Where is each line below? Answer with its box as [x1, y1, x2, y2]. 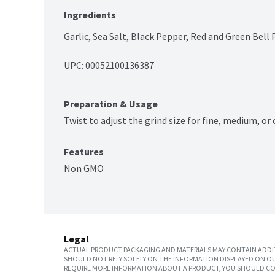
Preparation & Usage [64, 98, 158, 110]
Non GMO [64, 162, 104, 175]
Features [64, 145, 104, 158]
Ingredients [64, 9, 116, 21]
